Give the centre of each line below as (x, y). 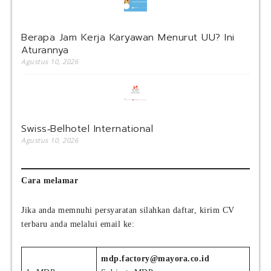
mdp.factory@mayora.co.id (155, 259)
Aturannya (45, 51)
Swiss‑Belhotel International (87, 129)
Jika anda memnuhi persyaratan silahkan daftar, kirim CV (128, 211)
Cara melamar (50, 181)
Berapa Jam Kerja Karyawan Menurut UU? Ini (128, 38)
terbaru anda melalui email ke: (78, 224)
